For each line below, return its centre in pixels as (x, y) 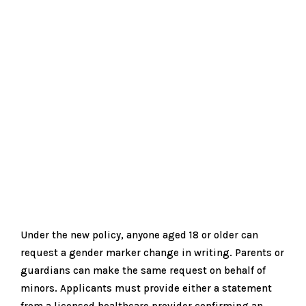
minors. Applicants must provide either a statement (146, 288)
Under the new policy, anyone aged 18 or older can (139, 235)
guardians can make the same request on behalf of (143, 270)
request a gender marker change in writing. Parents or (152, 252)
